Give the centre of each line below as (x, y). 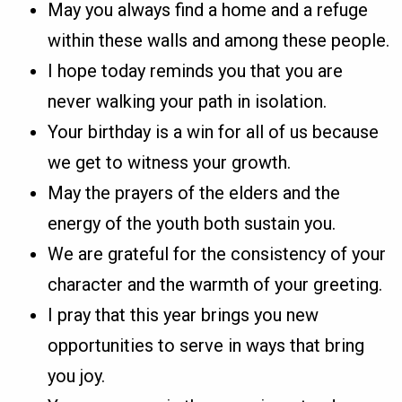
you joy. (77, 376)
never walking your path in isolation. (188, 102)
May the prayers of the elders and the (194, 193)
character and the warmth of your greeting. (215, 285)
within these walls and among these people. (219, 41)
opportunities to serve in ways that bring (206, 346)
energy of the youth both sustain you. (192, 224)
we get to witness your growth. (170, 163)
